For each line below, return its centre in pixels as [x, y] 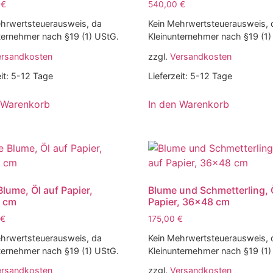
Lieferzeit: [169, 76]
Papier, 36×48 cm [189, 201]
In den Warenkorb [189, 104]
